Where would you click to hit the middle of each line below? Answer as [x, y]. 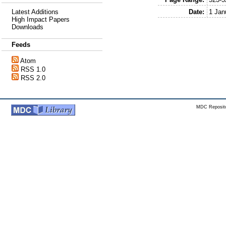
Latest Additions [35, 12]
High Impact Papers [41, 19]
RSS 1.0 [33, 69]
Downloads [27, 27]
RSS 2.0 [33, 78]
